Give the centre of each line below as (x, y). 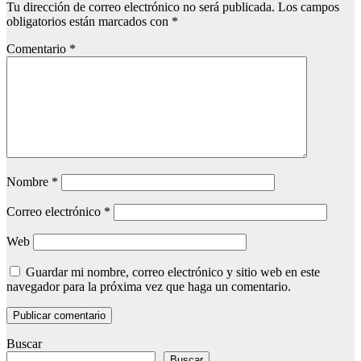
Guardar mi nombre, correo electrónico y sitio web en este (173, 272)
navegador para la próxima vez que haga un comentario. (149, 287)
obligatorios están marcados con (89, 22)
